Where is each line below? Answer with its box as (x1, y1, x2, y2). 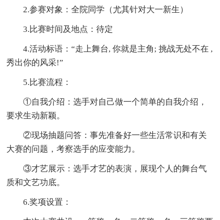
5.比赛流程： (6, 77, 72, 87)
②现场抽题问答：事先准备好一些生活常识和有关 (6, 130, 207, 140)
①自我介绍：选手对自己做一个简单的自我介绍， (6, 97, 207, 107)
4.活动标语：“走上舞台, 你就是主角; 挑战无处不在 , (6, 44, 213, 54)
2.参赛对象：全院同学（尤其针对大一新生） (6, 4, 189, 14)
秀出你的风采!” (6, 57, 64, 67)
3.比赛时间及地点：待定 (6, 24, 113, 34)
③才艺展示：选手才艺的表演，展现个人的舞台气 (6, 164, 207, 173)
